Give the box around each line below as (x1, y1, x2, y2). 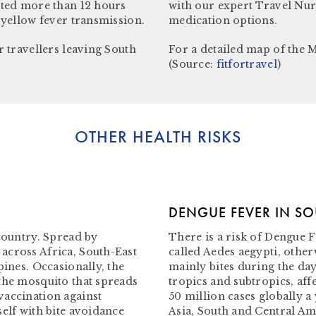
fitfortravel (216, 58, 277, 71)
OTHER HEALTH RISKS (75, 126, 241, 147)
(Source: (169, 58, 217, 71)
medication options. (169, 14, 278, 27)
